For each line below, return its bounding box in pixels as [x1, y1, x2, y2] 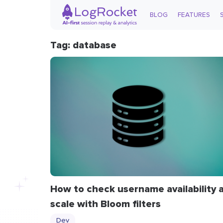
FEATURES [177, 11, 210, 18]
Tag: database [50, 39, 116, 51]
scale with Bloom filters [50, 198, 161, 210]
